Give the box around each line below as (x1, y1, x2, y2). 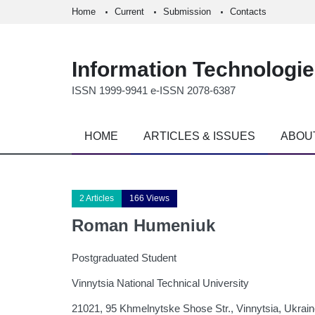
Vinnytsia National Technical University (72, 277, 249, 289)
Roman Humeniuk (72, 216, 215, 235)
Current (115, 6, 144, 17)
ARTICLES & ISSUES (143, 130, 255, 142)
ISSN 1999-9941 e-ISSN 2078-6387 (72, 84, 236, 96)
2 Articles (79, 193, 114, 203)
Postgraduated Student (72, 252, 176, 264)
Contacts (230, 6, 266, 17)
